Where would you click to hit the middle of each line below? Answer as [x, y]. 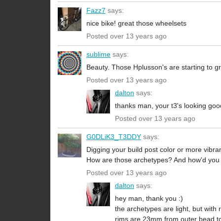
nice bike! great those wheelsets [136, 23]
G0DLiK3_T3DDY [114, 137]
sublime [98, 55]
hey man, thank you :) [149, 199]
